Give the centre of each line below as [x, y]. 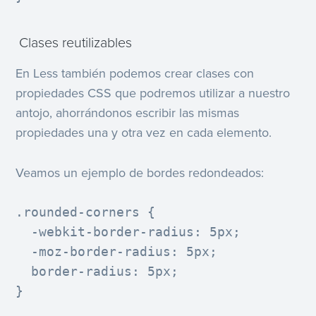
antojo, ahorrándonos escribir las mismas [128, 113]
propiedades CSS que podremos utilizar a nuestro [153, 93]
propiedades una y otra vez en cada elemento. [144, 132]
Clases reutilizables [74, 43]
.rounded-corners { [86, 212]
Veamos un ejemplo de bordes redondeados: [140, 172]
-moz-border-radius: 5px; [117, 252]
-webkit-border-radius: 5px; [128, 232]
